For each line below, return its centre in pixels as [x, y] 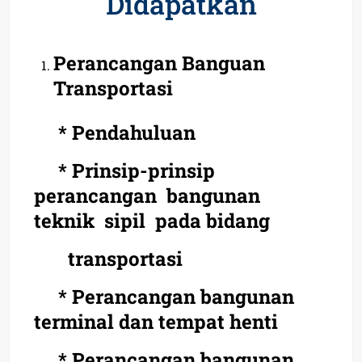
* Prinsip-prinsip [127, 170]
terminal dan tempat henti [156, 321]
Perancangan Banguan [159, 63]
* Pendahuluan [115, 132]
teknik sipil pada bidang [152, 220]
